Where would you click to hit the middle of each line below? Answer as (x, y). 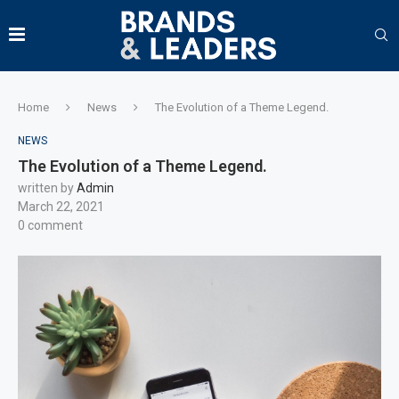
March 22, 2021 (61, 207)
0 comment (50, 225)
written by (47, 188)
